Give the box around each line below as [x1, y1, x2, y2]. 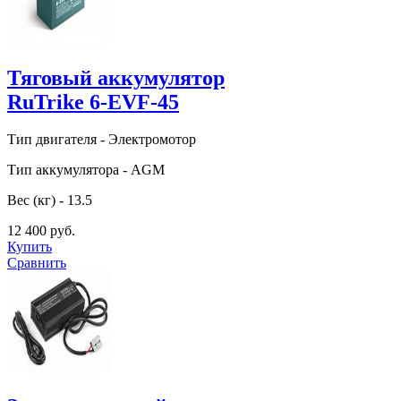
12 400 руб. [7, 223, 75, 239]
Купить [7, 239, 52, 255]
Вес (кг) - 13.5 [7, 192, 92, 209]
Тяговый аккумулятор [7, 65, 225, 90]
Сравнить [7, 255, 66, 271]
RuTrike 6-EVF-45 [7, 90, 179, 114]
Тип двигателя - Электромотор [7, 132, 196, 148]
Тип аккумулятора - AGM [7, 162, 165, 178]
